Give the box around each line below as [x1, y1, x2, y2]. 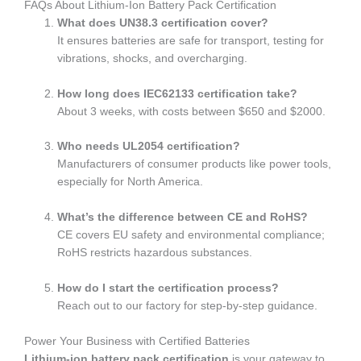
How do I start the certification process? [57, 282, 280, 295]
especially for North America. [57, 176, 204, 189]
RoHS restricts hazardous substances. [57, 247, 253, 259]
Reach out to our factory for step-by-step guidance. [57, 300, 318, 313]
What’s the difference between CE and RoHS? [57, 211, 309, 224]
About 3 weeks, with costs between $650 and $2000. [57, 105, 326, 118]
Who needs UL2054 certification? [57, 140, 241, 153]
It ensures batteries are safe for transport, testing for [57, 34, 325, 47]
